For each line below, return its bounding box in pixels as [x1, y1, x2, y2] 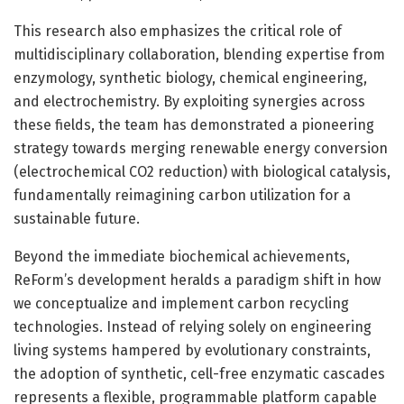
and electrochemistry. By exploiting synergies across [14, 92, 365, 110]
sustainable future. [14, 209, 140, 227]
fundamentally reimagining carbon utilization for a [14, 186, 351, 204]
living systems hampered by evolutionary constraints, [14, 341, 371, 359]
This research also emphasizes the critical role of [14, 22, 342, 40]
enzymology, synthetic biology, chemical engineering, [14, 69, 367, 87]
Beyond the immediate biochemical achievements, [14, 247, 350, 265]
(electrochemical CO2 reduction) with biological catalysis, [14, 162, 390, 180]
